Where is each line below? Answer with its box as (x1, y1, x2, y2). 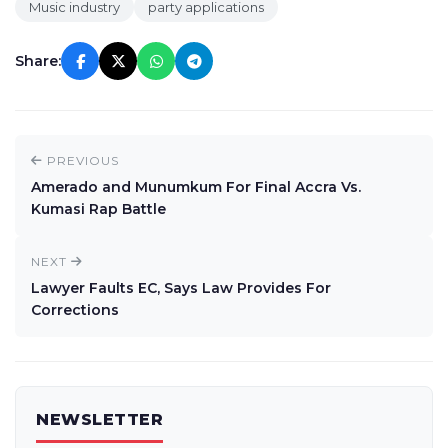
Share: (15, 52, 61, 70)
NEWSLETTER (36, 410, 163, 429)
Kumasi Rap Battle (31, 200, 166, 218)
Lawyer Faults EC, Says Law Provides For (31, 279, 331, 297)
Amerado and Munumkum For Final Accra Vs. (31, 178, 361, 196)
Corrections (31, 301, 119, 319)
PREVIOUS (43, 153, 119, 168)
